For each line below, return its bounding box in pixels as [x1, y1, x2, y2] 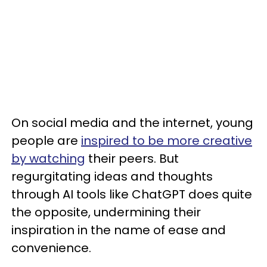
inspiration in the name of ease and [11, 222, 226, 238]
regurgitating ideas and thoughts [11, 168, 213, 185]
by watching [11, 150, 85, 167]
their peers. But [85, 150, 179, 167]
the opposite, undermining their [11, 204, 201, 221]
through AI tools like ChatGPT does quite [11, 186, 252, 203]
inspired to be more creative [81, 132, 252, 149]
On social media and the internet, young [11, 114, 253, 131]
